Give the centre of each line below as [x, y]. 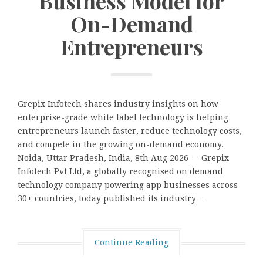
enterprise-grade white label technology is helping [123, 118]
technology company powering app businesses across [128, 185]
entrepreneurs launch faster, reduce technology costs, [130, 131]
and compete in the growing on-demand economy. [121, 145]
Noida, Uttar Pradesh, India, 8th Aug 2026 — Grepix [123, 158]
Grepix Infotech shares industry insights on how [118, 104]
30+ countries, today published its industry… [111, 199]
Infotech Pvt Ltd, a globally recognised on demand [120, 172]
